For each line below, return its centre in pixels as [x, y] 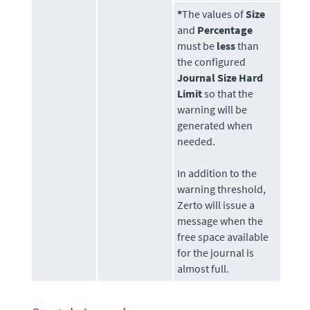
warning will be [212, 109]
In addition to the [217, 173]
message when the [220, 220]
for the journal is [216, 252]
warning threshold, [222, 189]
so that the [228, 93]
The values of [214, 13]
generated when [215, 125]
